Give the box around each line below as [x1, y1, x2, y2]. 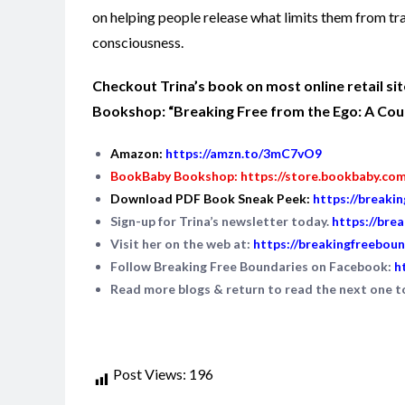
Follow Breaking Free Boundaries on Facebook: [110, 258, 391, 274]
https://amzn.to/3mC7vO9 [165, 145, 322, 161]
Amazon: [110, 145, 163, 161]
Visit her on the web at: [110, 235, 253, 251]
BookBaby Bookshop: [110, 167, 240, 184]
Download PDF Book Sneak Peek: [110, 190, 313, 206]
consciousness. [92, 33, 184, 51]
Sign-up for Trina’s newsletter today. [110, 212, 332, 229]
